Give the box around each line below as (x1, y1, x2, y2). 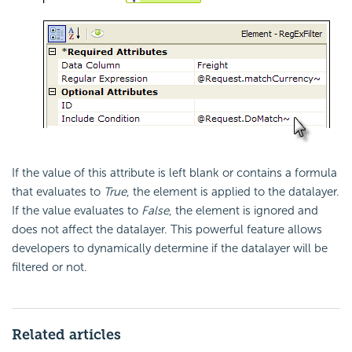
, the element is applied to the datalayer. (126, 185, 339, 200)
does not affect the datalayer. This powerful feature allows (12, 222, 322, 237)
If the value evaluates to (12, 203, 141, 218)
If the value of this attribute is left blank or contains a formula (12, 166, 337, 181)
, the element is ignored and (169, 203, 318, 218)
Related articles (12, 326, 121, 344)
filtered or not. (12, 260, 87, 275)
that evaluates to (12, 185, 104, 200)
